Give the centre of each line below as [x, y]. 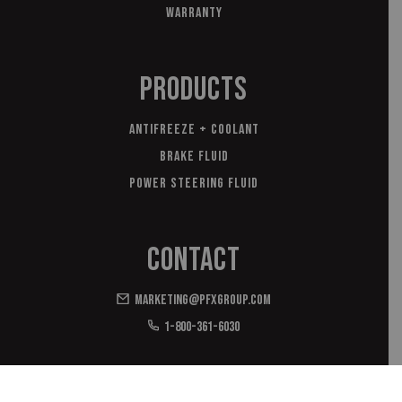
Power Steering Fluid [194, 183]
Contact [194, 261]
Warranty [194, 13]
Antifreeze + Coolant [194, 129]
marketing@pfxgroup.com [203, 301]
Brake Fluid [194, 156]
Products [194, 90]
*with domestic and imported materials [194, 374]
